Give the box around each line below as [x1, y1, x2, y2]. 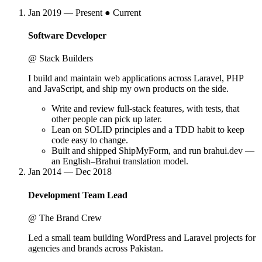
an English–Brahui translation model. [51, 156, 188, 167]
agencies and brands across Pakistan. [28, 243, 163, 253]
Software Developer [28, 30, 106, 41]
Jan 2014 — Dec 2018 [28, 167, 112, 177]
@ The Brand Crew [28, 212, 102, 223]
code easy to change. [51, 135, 128, 146]
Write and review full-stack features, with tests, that [51, 104, 239, 114]
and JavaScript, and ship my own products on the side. [28, 84, 229, 94]
